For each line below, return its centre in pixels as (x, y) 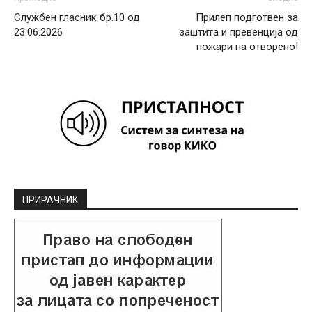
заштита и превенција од (239, 32)
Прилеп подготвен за (247, 18)
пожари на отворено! (247, 47)
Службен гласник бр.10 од (77, 18)
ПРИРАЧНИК (50, 200)
